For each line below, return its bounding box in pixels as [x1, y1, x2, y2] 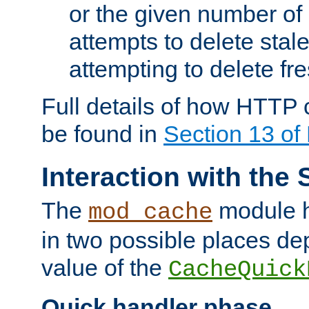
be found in [41, 121, 163, 148]
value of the [41, 255, 168, 281]
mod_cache [88, 199, 212, 226]
